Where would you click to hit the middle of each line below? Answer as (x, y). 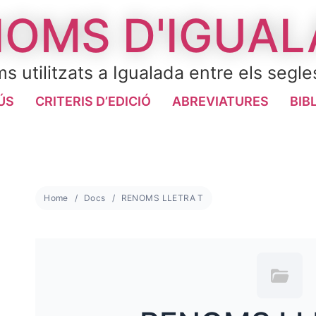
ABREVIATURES (220, 101)
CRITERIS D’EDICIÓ (93, 101)
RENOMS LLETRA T (162, 198)
